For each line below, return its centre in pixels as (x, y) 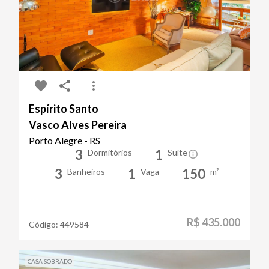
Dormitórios (110, 152)
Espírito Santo (64, 108)
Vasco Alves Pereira (78, 125)
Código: (44, 224)
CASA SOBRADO (50, 261)
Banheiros (86, 171)
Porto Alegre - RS (65, 140)
